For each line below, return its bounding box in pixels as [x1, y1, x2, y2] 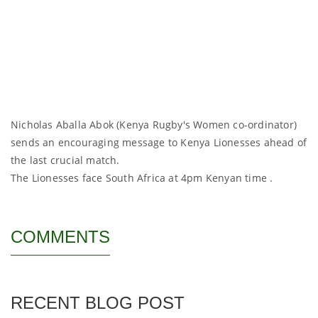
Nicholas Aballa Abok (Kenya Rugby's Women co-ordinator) [11, 118, 297, 131]
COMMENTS [11, 227, 110, 246]
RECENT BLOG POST [11, 293, 185, 312]
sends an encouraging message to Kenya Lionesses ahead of [11, 136, 307, 149]
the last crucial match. [11, 153, 120, 167]
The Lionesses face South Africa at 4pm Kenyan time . [11, 171, 273, 185]
